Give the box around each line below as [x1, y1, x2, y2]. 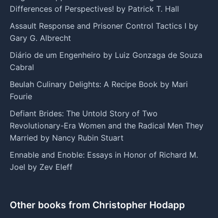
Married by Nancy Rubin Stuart [10, 132, 124, 143]
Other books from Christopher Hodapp [10, 199, 185, 211]
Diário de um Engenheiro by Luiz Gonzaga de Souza [10, 50, 202, 60]
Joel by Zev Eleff [10, 162, 73, 172]
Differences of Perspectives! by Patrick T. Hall [10, 3, 179, 14]
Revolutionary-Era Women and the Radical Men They [10, 120, 203, 130]
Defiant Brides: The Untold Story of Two [10, 108, 158, 118]
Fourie [10, 91, 32, 101]
